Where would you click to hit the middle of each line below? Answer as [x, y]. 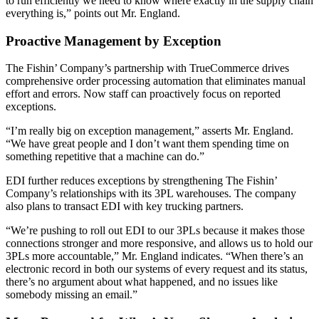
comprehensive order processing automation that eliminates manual [156, 81]
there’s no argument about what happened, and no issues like [142, 282]
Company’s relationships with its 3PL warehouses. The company [151, 194]
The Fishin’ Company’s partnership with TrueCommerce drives [147, 68]
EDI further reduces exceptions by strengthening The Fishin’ [141, 181]
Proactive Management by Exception [114, 41]
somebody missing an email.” [72, 295]
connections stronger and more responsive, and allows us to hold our [159, 244]
